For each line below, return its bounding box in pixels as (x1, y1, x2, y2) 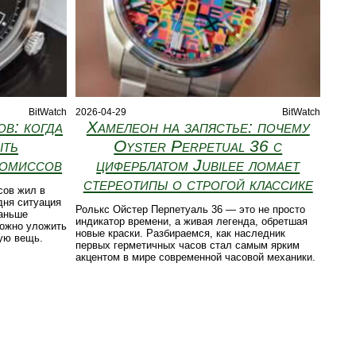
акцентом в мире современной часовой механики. (75, 251, 316, 264)
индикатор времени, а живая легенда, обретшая (75, 215, 308, 228)
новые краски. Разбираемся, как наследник (75, 227, 286, 240)
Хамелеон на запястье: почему (86, 118, 310, 137)
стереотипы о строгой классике (83, 175, 313, 194)
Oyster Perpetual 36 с (114, 137, 283, 156)
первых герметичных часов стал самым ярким (75, 239, 300, 252)
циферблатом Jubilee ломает (96, 156, 300, 175)
